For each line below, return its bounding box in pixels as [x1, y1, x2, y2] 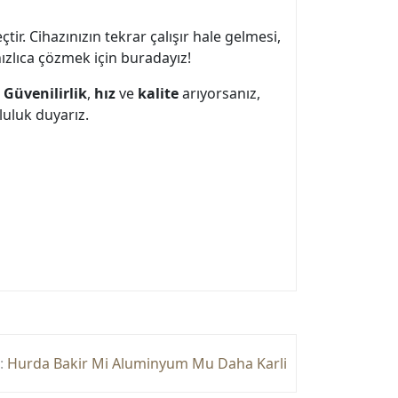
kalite [138, 84, 179, 103]
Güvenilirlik [4, 84, 87, 103]
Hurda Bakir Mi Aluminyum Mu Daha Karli [7, 354, 287, 373]
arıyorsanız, [179, 84, 260, 103]
